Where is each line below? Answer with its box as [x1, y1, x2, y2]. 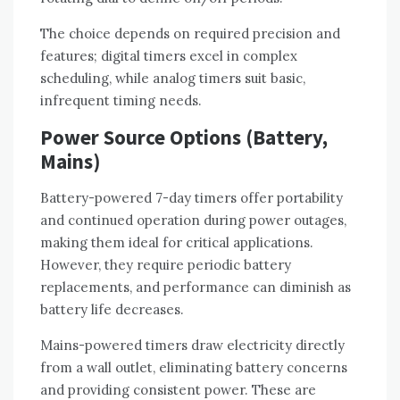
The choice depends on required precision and [40, 25, 340, 43]
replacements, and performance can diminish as [40, 279, 351, 296]
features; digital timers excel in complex [40, 47, 297, 65]
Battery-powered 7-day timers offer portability [40, 189, 343, 207]
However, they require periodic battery [40, 256, 291, 274]
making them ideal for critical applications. [40, 234, 313, 252]
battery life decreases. [40, 301, 184, 319]
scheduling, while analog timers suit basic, [40, 70, 305, 87]
